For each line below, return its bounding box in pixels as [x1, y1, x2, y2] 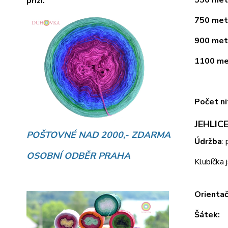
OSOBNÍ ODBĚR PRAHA [26, 150, 130, 162]
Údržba [194, 135, 222, 147]
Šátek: [194, 209, 220, 220]
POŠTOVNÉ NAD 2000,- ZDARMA [26, 129, 170, 141]
